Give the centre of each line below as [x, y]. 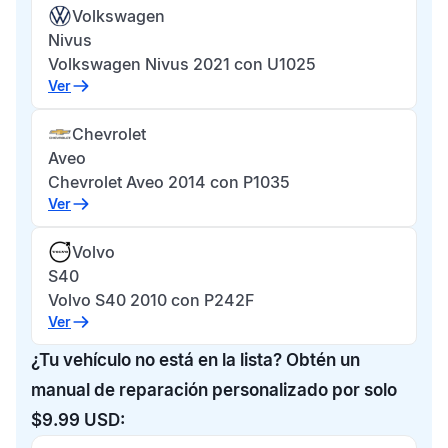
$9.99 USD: [78, 420]
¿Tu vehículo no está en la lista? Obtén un [195, 360]
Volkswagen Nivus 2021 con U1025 [182, 64]
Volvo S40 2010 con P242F [151, 300]
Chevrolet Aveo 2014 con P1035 [169, 182]
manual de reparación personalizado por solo [214, 390]
